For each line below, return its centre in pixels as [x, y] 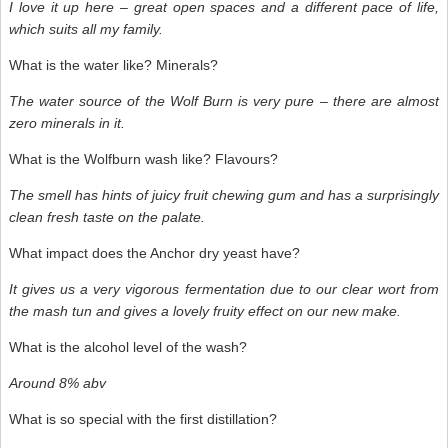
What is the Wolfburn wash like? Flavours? [143, 158]
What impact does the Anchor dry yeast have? [154, 252]
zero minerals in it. [69, 122]
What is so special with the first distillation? [145, 418]
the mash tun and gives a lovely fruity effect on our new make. [205, 310]
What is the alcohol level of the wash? [128, 346]
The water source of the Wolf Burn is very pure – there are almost [224, 100]
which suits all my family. [86, 28]
